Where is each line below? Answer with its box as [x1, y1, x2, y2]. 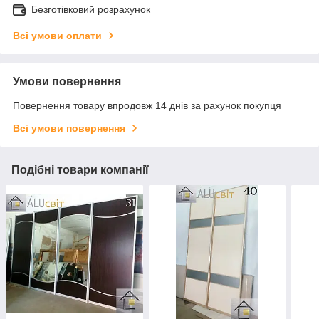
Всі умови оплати [13, 29, 102, 41]
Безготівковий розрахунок [31, 3, 150, 15]
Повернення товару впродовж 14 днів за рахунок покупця [13, 99, 281, 111]
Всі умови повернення [13, 122, 125, 134]
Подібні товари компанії [11, 163, 149, 176]
